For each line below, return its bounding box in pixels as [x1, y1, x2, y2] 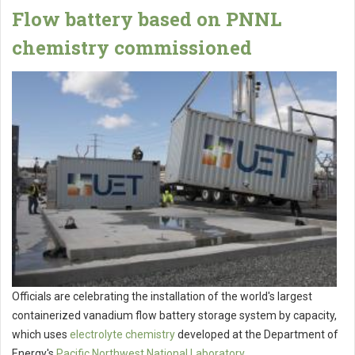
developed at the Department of [175, 328, 338, 342]
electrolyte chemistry [70, 328, 175, 342]
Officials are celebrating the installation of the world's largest [12, 290, 312, 303]
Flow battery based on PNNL [12, 6, 281, 32]
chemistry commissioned [12, 34, 252, 60]
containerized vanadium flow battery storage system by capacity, [12, 309, 337, 323]
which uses [12, 328, 70, 342]
